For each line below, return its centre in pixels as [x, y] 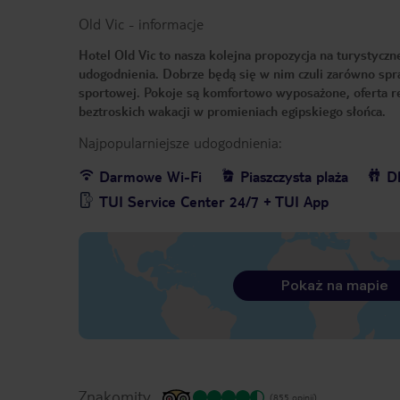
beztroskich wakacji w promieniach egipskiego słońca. [232, 111]
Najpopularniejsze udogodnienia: [180, 143]
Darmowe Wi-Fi [150, 177]
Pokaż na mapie [334, 286]
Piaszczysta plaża [294, 177]
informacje [171, 24]
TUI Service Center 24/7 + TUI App [214, 202]
